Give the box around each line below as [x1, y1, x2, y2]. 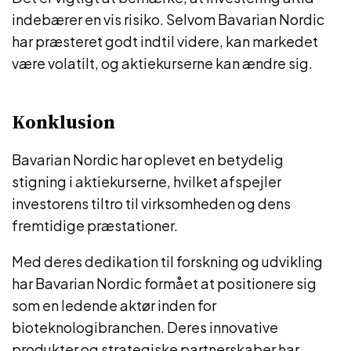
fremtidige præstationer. [12, 216, 178, 234]
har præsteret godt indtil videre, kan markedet [12, 32, 318, 50]
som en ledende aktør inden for [12, 296, 216, 314]
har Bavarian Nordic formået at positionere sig [12, 274, 317, 292]
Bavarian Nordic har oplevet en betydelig [12, 150, 284, 168]
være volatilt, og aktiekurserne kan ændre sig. [12, 54, 313, 72]
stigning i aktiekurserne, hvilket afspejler [12, 172, 281, 190]
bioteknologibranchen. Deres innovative [12, 318, 278, 336]
